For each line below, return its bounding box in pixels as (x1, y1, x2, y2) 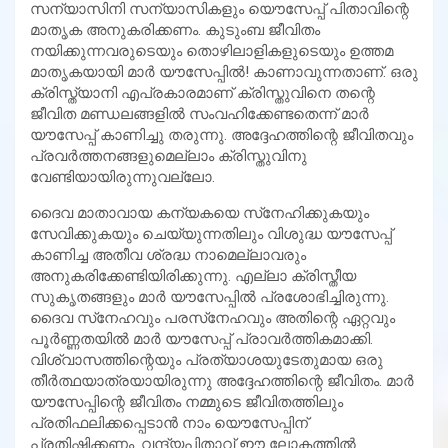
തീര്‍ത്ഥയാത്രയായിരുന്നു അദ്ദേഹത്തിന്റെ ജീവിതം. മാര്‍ (30, 371, 414, 390)
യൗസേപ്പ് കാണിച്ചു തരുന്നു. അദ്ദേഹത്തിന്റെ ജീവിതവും (30, 125, 413, 144)
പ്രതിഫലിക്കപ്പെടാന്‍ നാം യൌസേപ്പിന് (30, 413, 308, 432)
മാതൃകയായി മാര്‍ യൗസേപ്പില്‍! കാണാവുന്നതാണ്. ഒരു (30, 62, 418, 81)
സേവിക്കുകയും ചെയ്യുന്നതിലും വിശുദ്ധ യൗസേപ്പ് (30, 224, 392, 243)
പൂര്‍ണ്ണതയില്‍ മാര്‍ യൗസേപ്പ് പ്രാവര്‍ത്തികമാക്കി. (30, 329, 373, 348)
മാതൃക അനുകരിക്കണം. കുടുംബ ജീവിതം (30, 20, 320, 39)
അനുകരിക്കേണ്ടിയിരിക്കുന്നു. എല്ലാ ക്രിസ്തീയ (30, 266, 356, 285)
